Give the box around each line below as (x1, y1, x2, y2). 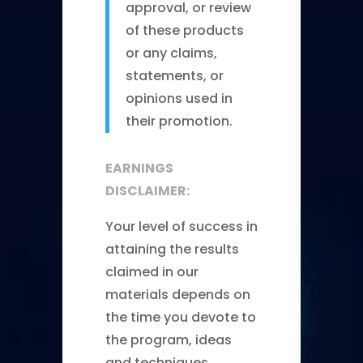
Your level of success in (105, 216, 258, 236)
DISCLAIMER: (105, 181, 190, 200)
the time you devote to (105, 307, 256, 327)
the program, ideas (105, 330, 232, 349)
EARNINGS (105, 158, 173, 177)
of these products (125, 20, 244, 40)
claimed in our (105, 262, 199, 281)
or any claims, (125, 43, 217, 62)
